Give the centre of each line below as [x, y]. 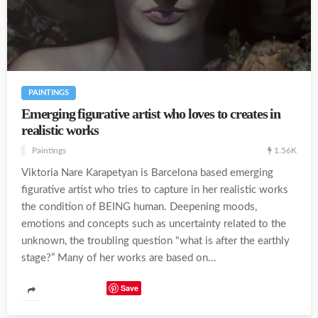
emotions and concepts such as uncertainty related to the [154, 224]
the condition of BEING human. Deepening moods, [139, 207]
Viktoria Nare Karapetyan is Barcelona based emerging [147, 173]
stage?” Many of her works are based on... [119, 258]
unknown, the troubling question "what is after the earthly [155, 241]
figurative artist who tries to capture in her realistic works [155, 190]
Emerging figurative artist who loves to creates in [151, 114]
